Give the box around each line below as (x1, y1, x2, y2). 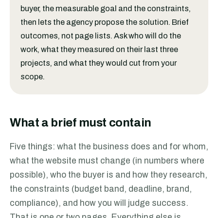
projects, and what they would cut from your (20, 59, 177, 67)
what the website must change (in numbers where (10, 156, 204, 165)
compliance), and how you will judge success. (10, 199, 188, 208)
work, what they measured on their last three (20, 45, 178, 54)
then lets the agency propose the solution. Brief (20, 18, 189, 26)
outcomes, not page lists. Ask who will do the (20, 32, 181, 40)
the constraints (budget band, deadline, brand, (10, 184, 192, 194)
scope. (20, 73, 45, 81)
